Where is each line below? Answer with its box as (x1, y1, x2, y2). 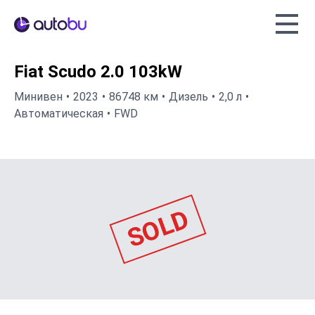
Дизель (169, 90, 208, 104)
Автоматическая (14, 107, 103, 121)
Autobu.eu (13, 18, 63, 31)
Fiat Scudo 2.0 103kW (14, 62, 182, 82)
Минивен (14, 90, 63, 104)
